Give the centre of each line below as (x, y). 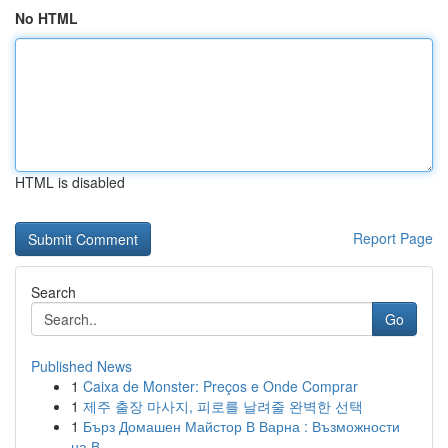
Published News (81, 366)
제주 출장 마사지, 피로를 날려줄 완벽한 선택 (223, 406)
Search (53, 292)
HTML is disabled (70, 182)
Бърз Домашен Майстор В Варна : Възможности (241, 426)
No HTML (46, 18)
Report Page (393, 238)
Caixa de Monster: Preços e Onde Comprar (220, 386)
